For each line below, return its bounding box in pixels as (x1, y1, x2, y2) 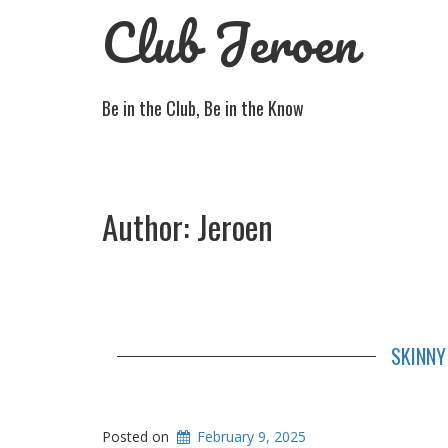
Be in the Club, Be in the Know (102, 95, 304, 121)
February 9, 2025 (197, 427, 307, 446)
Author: (102, 202, 197, 251)
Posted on (102, 427, 173, 446)
